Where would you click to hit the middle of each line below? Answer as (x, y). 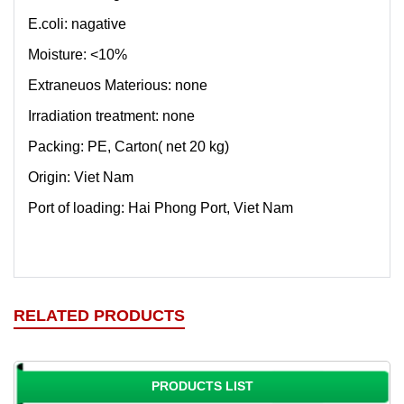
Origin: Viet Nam (81, 177)
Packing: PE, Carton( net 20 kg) (129, 146)
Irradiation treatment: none (111, 115)
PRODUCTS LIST (202, 386)
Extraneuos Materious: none (118, 85)
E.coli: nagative (77, 23)
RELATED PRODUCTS (99, 315)
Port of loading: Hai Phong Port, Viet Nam (161, 207)
